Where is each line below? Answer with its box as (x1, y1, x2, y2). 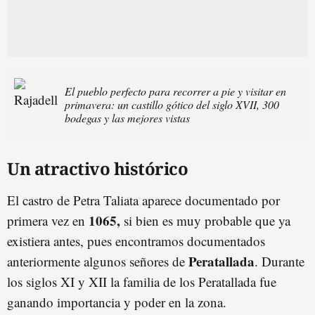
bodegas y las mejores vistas (65, 110, 190, 125)
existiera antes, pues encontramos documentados (7, 231, 265, 250)
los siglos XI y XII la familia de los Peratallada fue (7, 272, 276, 290)
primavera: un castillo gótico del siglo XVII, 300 (65, 96, 279, 112)
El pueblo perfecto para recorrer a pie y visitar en (65, 83, 286, 98)
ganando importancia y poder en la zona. (7, 292, 226, 311)
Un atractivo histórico (7, 156, 188, 180)
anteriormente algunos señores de (7, 252, 188, 270)
